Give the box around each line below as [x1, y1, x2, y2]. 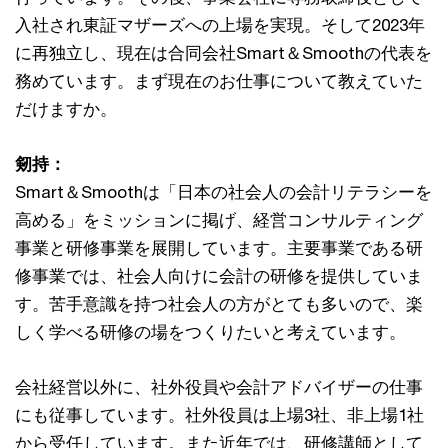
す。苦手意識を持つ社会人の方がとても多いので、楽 [15, 294, 423, 315]
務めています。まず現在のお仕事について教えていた [15, 71, 423, 92]
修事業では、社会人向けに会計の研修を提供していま [15, 266, 423, 287]
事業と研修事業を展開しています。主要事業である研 [15, 238, 423, 259]
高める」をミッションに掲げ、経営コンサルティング [15, 210, 423, 231]
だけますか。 [15, 99, 117, 120]
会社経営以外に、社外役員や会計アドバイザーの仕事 [15, 377, 423, 398]
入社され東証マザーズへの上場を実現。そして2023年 [15, 15, 425, 36]
